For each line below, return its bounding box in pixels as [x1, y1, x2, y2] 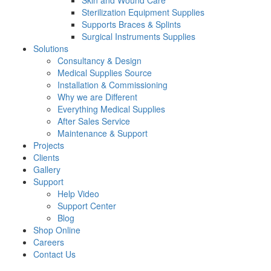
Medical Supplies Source [57, 67, 152, 79]
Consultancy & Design [57, 54, 142, 67]
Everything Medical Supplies [57, 103, 165, 115]
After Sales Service [57, 115, 130, 127]
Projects [33, 139, 64, 151]
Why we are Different [57, 91, 137, 103]
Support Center [57, 200, 116, 212]
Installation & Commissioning [57, 79, 168, 91]
